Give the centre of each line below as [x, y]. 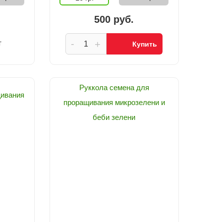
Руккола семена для [114, 87]
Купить [144, 44]
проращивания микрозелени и [114, 102]
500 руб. [114, 19]
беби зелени [114, 117]
